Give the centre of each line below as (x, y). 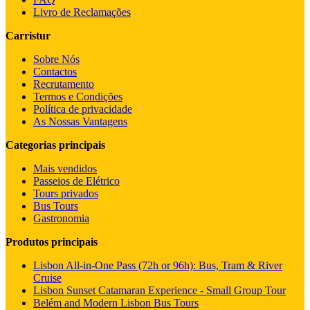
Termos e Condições (78, 97)
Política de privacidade (83, 109)
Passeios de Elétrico (76, 181)
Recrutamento (64, 84)
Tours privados (66, 194)
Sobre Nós (56, 60)
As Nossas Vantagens (80, 122)
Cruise (47, 278)
